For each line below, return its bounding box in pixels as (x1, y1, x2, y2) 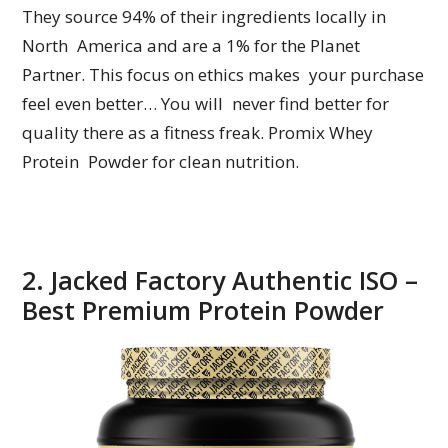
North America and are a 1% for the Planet (22, 34, 361, 58)
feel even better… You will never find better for (22, 92, 390, 116)
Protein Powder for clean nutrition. (22, 150, 300, 174)
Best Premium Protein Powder (22, 293, 385, 328)
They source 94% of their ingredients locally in (22, 5, 387, 29)
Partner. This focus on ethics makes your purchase (22, 63, 425, 87)
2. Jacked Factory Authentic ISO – (22, 263, 419, 298)
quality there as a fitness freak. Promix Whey (22, 121, 374, 145)
